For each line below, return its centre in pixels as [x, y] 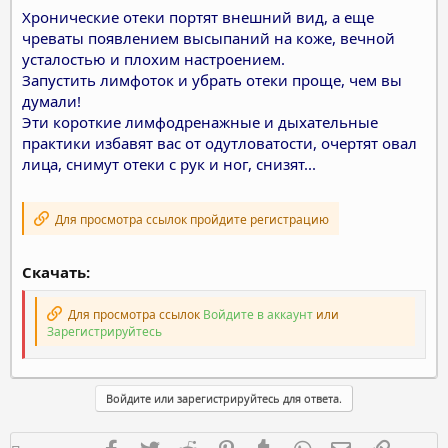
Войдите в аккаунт [258, 314]
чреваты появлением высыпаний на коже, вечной [208, 37]
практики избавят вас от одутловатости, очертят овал [219, 142]
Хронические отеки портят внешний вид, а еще [198, 16]
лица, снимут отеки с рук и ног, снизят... [169, 163]
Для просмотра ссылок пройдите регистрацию [190, 219]
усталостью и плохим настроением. [153, 58]
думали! [51, 100]
